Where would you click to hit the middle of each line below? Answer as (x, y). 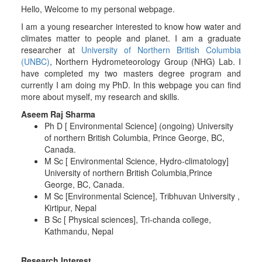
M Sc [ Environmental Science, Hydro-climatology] (136, 161)
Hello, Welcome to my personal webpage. (98, 9)
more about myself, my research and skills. (100, 96)
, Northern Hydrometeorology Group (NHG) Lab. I (145, 61)
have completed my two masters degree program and (131, 73)
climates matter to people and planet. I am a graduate (131, 38)
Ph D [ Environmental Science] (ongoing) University (139, 126)
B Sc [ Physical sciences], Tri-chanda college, (127, 219)
